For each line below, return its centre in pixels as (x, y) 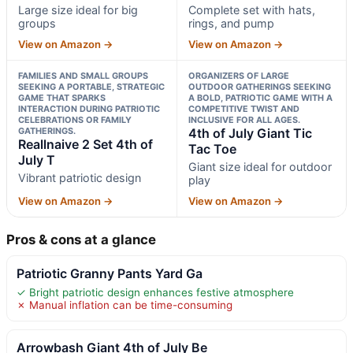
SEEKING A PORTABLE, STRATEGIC (91, 86)
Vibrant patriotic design (80, 177)
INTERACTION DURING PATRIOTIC (89, 108)
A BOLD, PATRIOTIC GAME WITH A (260, 97)
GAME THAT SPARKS (62, 97)
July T (37, 160)
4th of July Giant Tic (250, 133)
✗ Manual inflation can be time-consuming (124, 305)
